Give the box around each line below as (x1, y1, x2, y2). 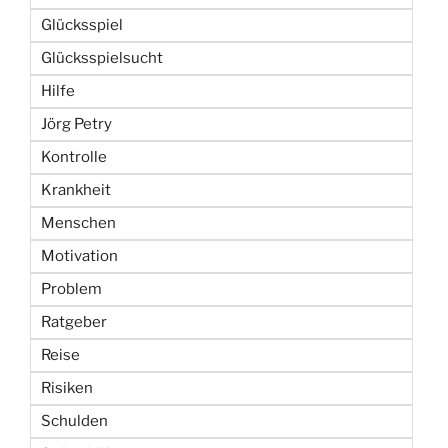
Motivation (41, 247, 118, 266)
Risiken (41, 379, 93, 398)
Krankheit (41, 181, 111, 200)
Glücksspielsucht (41, 49, 163, 68)
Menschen (41, 214, 116, 233)
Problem (41, 280, 102, 299)
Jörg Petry (41, 115, 112, 134)
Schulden (41, 412, 108, 431)
